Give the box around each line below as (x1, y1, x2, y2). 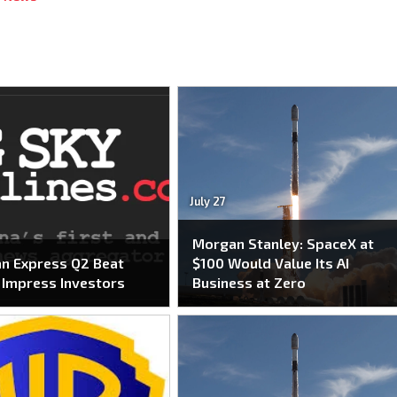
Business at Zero (192, 274, 307, 291)
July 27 (189, 194, 226, 209)
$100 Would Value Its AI (192, 254, 350, 271)
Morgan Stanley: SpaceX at (192, 235, 375, 252)
